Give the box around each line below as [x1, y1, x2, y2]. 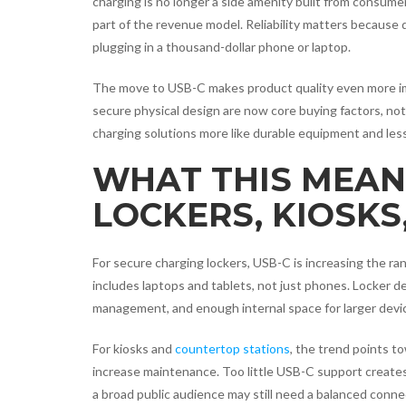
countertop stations [175, 341, 290, 356]
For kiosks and [92, 341, 175, 356]
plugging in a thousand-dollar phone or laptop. [92, 39, 351, 54]
